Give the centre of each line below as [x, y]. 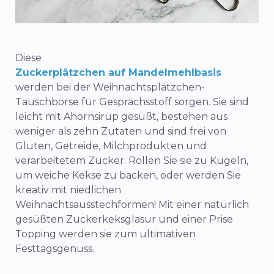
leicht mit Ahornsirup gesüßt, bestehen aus [121, 117]
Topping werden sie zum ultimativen [106, 234]
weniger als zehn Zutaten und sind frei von [121, 131]
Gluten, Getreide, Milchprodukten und [111, 146]
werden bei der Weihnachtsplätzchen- [110, 87]
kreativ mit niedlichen [68, 190]
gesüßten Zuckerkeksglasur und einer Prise [124, 219]
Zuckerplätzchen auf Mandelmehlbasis [118, 72]
